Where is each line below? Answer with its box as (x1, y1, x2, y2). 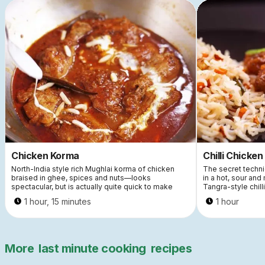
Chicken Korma (11, 149, 79, 161)
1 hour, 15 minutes (24, 196, 91, 206)
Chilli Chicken (203, 149, 263, 161)
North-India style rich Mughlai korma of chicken (11, 164, 174, 173)
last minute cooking (38, 241, 146, 256)
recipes (150, 241, 192, 256)
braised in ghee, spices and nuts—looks (11, 173, 151, 182)
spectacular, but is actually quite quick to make (11, 182, 173, 191)
